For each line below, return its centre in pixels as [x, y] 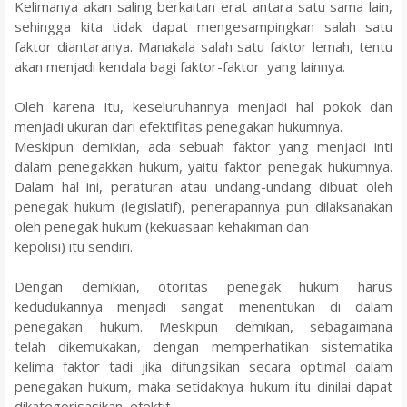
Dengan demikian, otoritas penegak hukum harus [203, 286]
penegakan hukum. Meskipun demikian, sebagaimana [203, 326]
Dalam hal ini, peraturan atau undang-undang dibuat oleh [203, 186]
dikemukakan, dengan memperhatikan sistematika [225, 346]
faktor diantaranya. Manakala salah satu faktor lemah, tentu [203, 46]
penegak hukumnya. [331, 166]
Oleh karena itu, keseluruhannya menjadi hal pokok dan [203, 106]
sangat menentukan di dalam [287, 306]
